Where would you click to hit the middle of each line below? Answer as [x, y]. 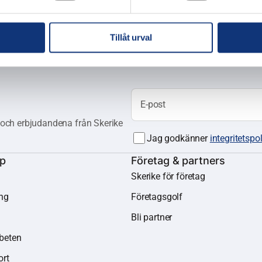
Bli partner [152, 217]
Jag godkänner [178, 138]
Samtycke [160, 146]
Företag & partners [178, 161]
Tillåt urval [131, 37]
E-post [153, 104]
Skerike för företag [168, 176]
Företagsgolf [157, 197]
